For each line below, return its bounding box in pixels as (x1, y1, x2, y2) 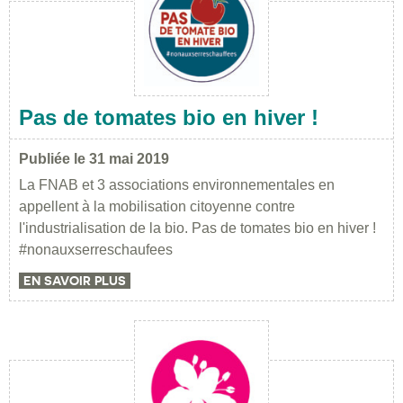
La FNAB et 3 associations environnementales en (19, 177, 335, 193)
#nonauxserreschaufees (19, 242, 173, 258)
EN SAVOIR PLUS (23, 273, 126, 289)
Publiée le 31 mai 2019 (19, 151, 169, 167)
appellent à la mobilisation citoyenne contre (19, 199, 295, 215)
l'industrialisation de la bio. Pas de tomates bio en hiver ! (19, 220, 376, 237)
